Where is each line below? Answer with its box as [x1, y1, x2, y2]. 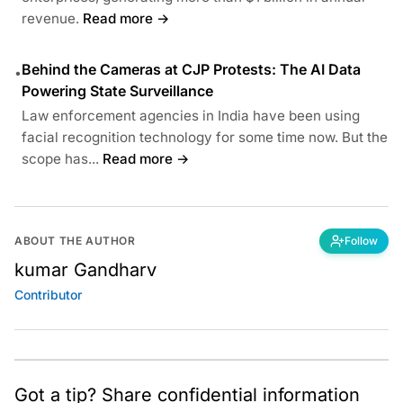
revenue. [22, 9, 79, 27]
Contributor [14, 286, 82, 302]
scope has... [22, 149, 99, 167]
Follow [345, 233, 378, 247]
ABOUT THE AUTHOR [14, 233, 136, 247]
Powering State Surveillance [22, 81, 213, 100]
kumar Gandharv [14, 258, 157, 281]
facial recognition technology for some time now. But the [22, 128, 388, 146]
